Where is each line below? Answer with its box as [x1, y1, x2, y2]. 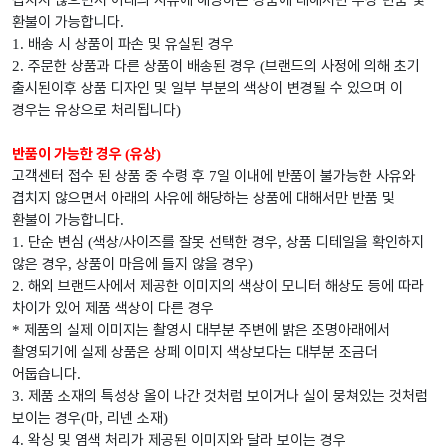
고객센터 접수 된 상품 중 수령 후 [12, 167, 209, 186]
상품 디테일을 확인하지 [286, 233, 424, 252]
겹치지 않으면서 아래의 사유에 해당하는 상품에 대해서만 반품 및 [12, 189, 395, 208]
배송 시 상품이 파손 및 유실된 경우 [28, 35, 234, 54]
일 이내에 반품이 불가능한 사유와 [217, 167, 415, 186]
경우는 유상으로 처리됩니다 [12, 101, 176, 120]
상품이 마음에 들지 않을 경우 [76, 255, 248, 274]
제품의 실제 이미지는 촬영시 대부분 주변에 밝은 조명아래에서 [24, 321, 390, 340]
